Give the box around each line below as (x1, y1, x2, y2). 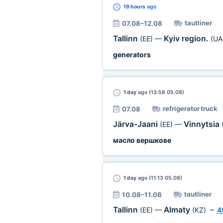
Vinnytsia (183, 119, 222, 129)
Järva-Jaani (112, 119, 160, 129)
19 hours (123, 3, 145, 10)
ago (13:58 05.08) (136, 89, 184, 96)
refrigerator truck (162, 105, 218, 112)
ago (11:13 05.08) (136, 175, 182, 181)
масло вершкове (112, 136, 171, 144)
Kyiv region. (163, 34, 211, 43)
